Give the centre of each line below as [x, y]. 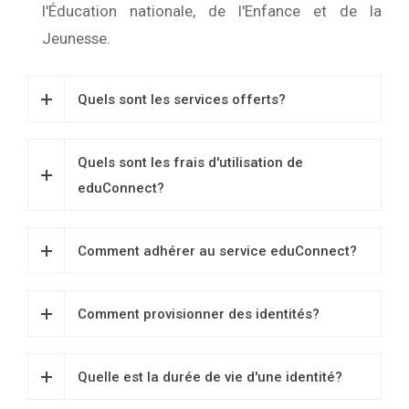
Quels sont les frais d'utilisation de [190, 163]
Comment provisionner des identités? [199, 314]
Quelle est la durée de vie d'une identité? [210, 377]
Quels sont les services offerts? [182, 100]
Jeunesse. [76, 38]
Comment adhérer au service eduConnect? [217, 251]
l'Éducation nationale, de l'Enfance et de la [212, 11]
